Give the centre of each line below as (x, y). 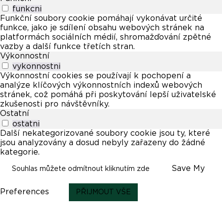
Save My (188, 169)
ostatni (26, 124)
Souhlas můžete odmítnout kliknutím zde (81, 169)
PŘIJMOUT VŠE (103, 193)
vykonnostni (36, 67)
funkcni (27, 9)
